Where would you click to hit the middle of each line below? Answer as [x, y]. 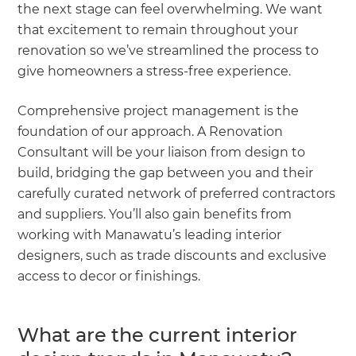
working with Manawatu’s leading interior [150, 234]
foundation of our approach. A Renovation [151, 131]
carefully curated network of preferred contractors [177, 193]
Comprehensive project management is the [159, 110]
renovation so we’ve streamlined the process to [168, 50]
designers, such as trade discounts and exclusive [172, 255]
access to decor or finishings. [111, 276]
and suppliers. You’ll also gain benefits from [155, 214]
